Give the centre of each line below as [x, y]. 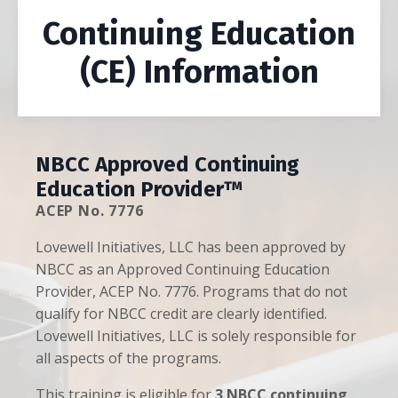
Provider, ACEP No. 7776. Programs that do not [191, 292]
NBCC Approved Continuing [167, 165]
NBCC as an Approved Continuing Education [183, 270]
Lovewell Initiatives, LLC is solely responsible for [196, 336]
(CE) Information [199, 72]
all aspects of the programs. [128, 358]
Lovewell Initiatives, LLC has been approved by [191, 247]
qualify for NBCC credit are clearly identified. [181, 314]
